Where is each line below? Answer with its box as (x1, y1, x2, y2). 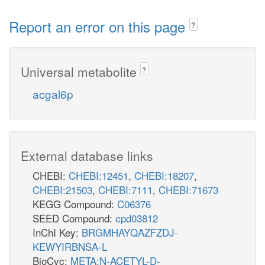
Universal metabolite (21, 62, 140, 80)
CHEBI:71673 (159, 182, 218, 197)
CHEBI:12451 (69, 167, 128, 183)
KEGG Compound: (33, 196, 117, 211)
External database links (21, 146, 153, 164)
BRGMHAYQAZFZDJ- (82, 224, 178, 240)
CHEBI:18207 (134, 167, 194, 183)
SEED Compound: (33, 210, 115, 225)
